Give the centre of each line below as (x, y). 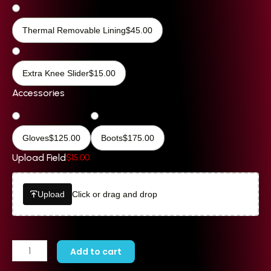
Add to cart (96, 251)
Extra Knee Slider (56, 73)
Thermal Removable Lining (74, 30)
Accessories (38, 93)
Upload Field (39, 157)
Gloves (36, 138)
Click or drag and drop (115, 194)
